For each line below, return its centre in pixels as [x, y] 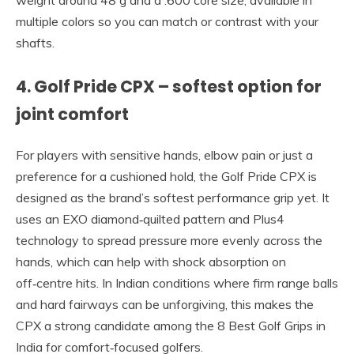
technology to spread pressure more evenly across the [169, 240]
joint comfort [72, 114]
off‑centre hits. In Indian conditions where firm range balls [177, 282]
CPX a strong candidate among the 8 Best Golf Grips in [171, 325]
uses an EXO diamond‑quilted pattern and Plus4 [150, 218]
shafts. [35, 42]
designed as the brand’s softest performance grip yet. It [173, 197]
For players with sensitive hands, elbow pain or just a [164, 154]
